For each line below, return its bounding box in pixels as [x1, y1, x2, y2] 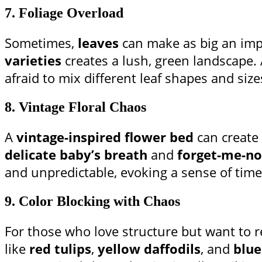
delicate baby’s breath [5, 146, 147, 164]
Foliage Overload [19, 5, 123, 21]
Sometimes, [5, 34, 78, 52]
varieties [5, 51, 61, 70]
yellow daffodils [98, 240, 201, 258]
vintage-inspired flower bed [16, 128, 194, 146]
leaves [78, 34, 119, 52]
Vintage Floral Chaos [19, 99, 146, 115]
